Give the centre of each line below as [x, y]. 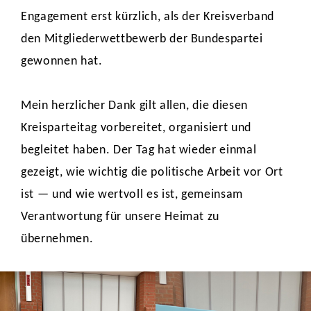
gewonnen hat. [64, 61]
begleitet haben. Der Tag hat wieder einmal [139, 150]
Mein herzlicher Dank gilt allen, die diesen [134, 106]
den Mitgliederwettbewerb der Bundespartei [142, 39]
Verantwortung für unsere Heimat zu [120, 217]
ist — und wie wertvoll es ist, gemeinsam [132, 195]
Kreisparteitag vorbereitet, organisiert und [136, 128]
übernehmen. [57, 239]
